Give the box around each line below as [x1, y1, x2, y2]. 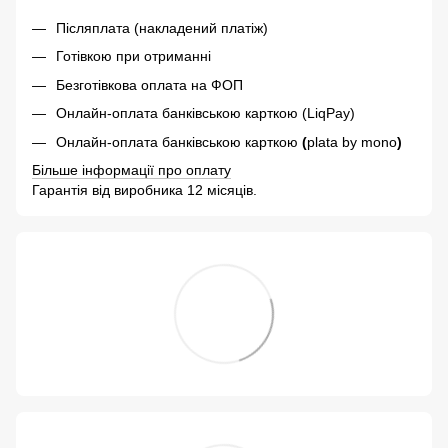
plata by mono [307, 133, 397, 150]
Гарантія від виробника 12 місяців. [32, 182, 257, 199]
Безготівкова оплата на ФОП [56, 76, 243, 93]
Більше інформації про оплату [32, 162, 231, 179]
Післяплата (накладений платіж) [56, 20, 268, 37]
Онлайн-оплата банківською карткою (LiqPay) [56, 105, 355, 122]
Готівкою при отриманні [56, 48, 211, 65]
